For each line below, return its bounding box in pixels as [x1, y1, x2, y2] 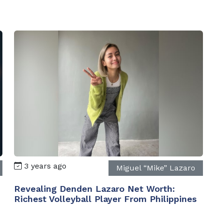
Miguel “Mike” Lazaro [116, 163, 195, 172]
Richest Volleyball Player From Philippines [14, 193, 197, 204]
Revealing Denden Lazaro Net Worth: [14, 183, 175, 194]
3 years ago [22, 161, 67, 170]
